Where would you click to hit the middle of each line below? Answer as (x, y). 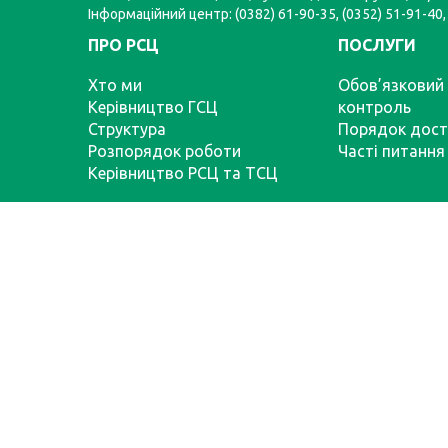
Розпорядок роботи (164, 151)
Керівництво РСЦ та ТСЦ (183, 173)
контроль (374, 107)
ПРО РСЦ (123, 45)
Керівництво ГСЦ (153, 107)
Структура (127, 129)
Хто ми (115, 85)
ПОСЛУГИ (377, 45)
